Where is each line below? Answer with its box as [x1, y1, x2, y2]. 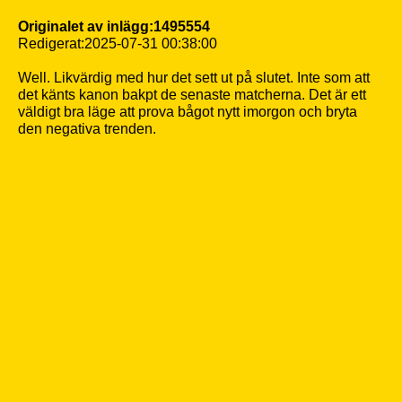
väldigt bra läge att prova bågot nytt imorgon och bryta [18, 104, 357, 119]
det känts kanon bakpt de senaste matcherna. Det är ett [18, 87, 366, 102]
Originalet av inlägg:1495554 [18, 19, 210, 34]
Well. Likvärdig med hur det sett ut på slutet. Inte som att [18, 70, 370, 85]
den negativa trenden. [18, 121, 156, 136]
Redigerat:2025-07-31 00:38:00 [18, 36, 217, 51]
